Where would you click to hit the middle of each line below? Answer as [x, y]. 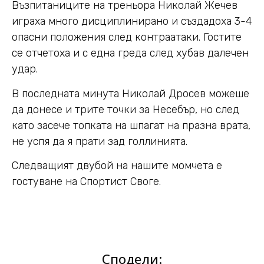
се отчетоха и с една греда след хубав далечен [130, 53]
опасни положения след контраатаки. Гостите [127, 37]
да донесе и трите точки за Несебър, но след [126, 109]
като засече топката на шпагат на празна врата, [131, 125]
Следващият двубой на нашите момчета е [117, 166]
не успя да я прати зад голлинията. [100, 141]
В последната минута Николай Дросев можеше [131, 93]
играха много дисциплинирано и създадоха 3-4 [132, 22]
